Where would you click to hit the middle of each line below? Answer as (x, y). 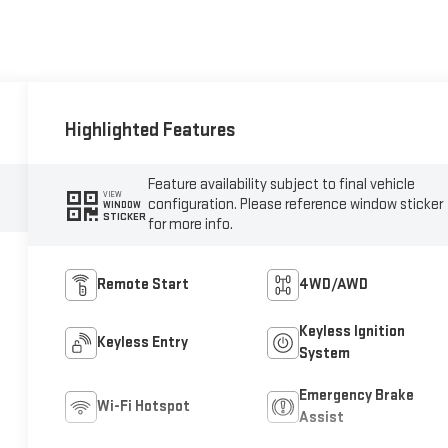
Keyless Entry (143, 343)
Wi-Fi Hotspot (144, 407)
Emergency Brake (356, 396)
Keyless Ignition (351, 332)
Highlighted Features (151, 129)
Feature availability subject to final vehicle (282, 185)
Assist (321, 418)
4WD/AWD (333, 285)
